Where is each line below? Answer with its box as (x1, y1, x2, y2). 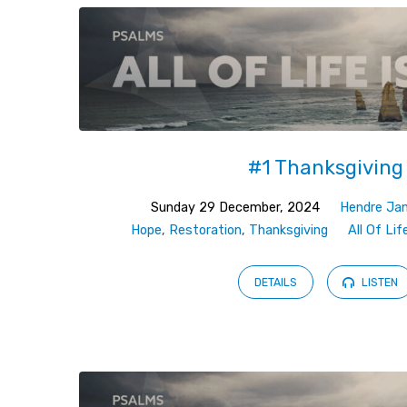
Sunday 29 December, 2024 (151, 200, 321, 216)
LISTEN (358, 275, 398, 289)
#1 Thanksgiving (248, 154, 404, 180)
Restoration (168, 223, 242, 239)
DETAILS (254, 275, 298, 289)
